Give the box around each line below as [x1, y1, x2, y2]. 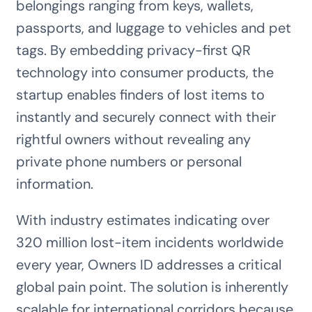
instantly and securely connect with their [15, 108, 276, 127]
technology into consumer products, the [15, 63, 274, 82]
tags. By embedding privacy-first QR [15, 41, 251, 60]
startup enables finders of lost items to [15, 86, 265, 104]
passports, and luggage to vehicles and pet [15, 19, 291, 38]
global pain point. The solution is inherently [15, 278, 288, 297]
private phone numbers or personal [15, 153, 242, 171]
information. [15, 175, 93, 194]
